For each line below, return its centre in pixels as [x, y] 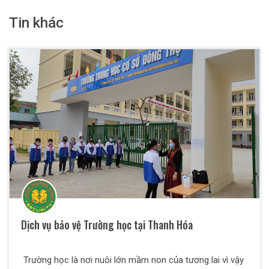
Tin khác [36, 23]
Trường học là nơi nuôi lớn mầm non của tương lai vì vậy [132, 260]
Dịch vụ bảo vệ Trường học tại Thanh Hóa [107, 224]
